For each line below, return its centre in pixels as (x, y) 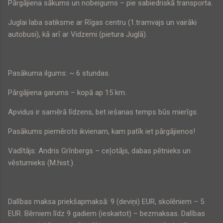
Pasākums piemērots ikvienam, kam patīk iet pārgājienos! (102, 132)
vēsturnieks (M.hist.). (41, 163)
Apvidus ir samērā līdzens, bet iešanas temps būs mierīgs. (103, 112)
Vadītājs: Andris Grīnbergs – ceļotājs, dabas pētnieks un (99, 151)
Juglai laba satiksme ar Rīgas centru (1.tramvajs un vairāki (102, 23)
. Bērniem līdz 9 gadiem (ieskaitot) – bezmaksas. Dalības (113, 214)
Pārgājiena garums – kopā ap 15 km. (67, 93)
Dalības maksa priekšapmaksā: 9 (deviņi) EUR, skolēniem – (104, 202)
